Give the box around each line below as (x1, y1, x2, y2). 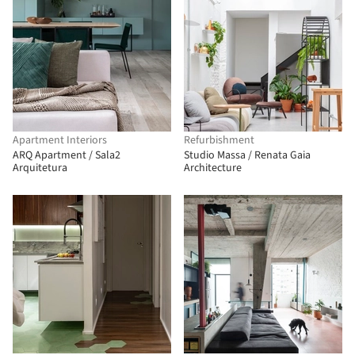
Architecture (184, 160, 242, 176)
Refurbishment (184, 132, 254, 148)
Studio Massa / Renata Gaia (184, 147, 311, 163)
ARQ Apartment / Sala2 (13, 147, 120, 163)
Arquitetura (13, 160, 67, 176)
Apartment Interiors (13, 132, 107, 148)
